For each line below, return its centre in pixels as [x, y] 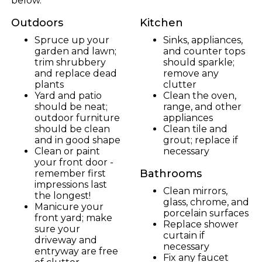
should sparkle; [199, 62]
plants [49, 85]
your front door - [74, 162]
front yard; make [73, 218]
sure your [57, 229]
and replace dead [75, 73]
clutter [180, 85]
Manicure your [69, 207]
